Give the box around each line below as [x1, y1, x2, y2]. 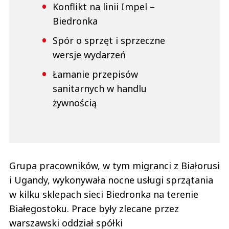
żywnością [53, 97, 97, 109]
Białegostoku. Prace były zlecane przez [9, 202, 179, 215]
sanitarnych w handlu [53, 82, 147, 95]
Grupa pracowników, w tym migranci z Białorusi [9, 159, 220, 172]
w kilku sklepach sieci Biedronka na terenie [9, 188, 198, 201]
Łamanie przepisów [53, 68, 138, 81]
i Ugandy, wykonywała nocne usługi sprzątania [9, 174, 213, 187]
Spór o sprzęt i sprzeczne [53, 34, 165, 47]
